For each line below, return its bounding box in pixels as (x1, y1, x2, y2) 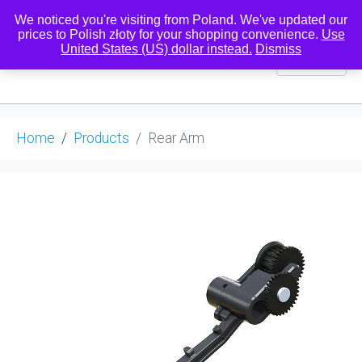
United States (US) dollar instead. (61, 42, 252, 56)
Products (74, 129, 129, 146)
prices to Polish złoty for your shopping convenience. (17, 27, 322, 41)
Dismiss (255, 42, 301, 56)
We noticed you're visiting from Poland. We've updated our (15, 13, 347, 27)
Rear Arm (148, 129, 204, 146)
